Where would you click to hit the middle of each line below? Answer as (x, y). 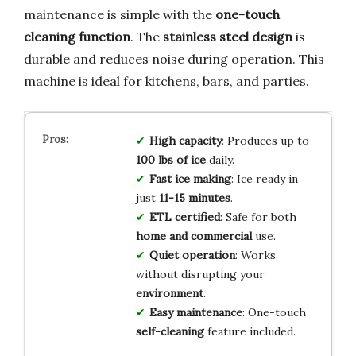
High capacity (185, 141)
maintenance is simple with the (120, 15)
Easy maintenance (195, 313)
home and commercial (193, 236)
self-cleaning (170, 332)
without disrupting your (200, 275)
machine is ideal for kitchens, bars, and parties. (166, 81)
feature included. (250, 332)
